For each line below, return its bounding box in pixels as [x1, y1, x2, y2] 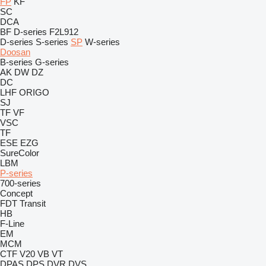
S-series [36, 37, 68, 47]
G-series [35, 57, 69, 67]
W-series [85, 37, 120, 47]
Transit [20, 198, 46, 208]
